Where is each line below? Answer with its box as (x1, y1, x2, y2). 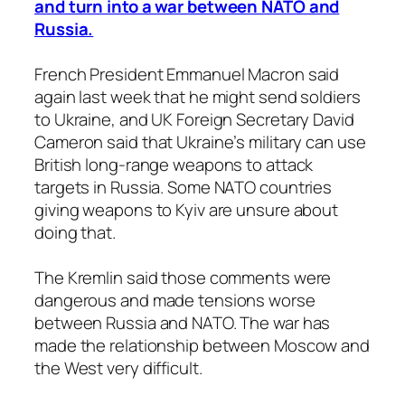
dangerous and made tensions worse (34, 287, 316, 312)
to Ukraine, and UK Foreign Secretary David (34, 107, 354, 131)
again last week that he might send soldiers (34, 84, 361, 108)
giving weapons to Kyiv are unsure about (34, 197, 339, 221)
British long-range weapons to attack (34, 152, 314, 176)
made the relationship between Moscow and (34, 333, 370, 357)
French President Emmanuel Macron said (34, 61, 340, 86)
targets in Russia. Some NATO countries (34, 174, 333, 199)
